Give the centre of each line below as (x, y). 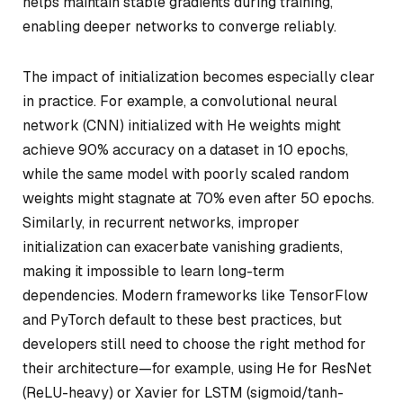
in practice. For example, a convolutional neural (180, 101)
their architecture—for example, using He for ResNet (197, 368)
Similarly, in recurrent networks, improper (161, 222)
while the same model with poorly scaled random (186, 174)
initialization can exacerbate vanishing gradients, (183, 246)
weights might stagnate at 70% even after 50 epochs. (198, 198)
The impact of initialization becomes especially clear (199, 76)
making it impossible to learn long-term (153, 271)
